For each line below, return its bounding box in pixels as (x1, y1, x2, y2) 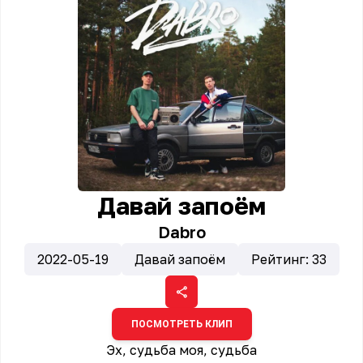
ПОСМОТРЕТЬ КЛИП (130, 318, 233, 330)
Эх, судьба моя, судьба (106, 342, 257, 358)
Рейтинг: (250, 251, 312, 267)
